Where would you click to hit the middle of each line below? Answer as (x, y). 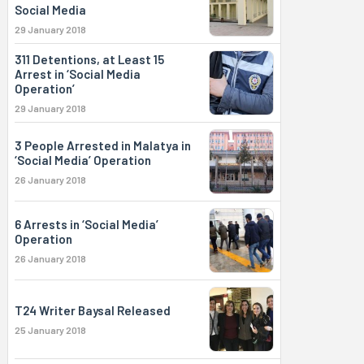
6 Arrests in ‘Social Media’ (86, 224)
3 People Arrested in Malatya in (102, 145)
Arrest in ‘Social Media (77, 74)
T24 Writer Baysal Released (92, 310)
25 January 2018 (50, 330)
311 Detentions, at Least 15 (89, 59)
